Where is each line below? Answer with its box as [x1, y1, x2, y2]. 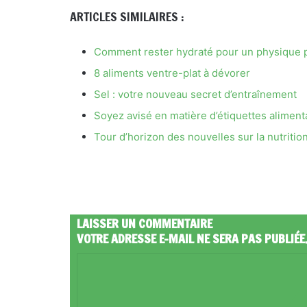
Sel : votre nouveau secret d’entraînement [94, 88, 297, 101]
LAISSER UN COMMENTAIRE [77, 214, 212, 232]
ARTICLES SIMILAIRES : [70, 8, 184, 25]
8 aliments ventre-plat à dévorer [94, 66, 250, 79]
